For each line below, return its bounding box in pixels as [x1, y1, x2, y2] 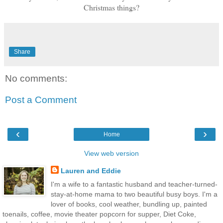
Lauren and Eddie [60, 166, 121, 175]
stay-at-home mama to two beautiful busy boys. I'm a [50, 190, 218, 198]
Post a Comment [5, 95, 77, 106]
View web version [84, 149, 139, 157]
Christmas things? [84, 1, 139, 12]
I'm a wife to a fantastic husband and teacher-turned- [50, 180, 218, 188]
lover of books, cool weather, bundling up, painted [50, 200, 207, 208]
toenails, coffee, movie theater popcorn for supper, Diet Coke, [2, 210, 196, 218]
